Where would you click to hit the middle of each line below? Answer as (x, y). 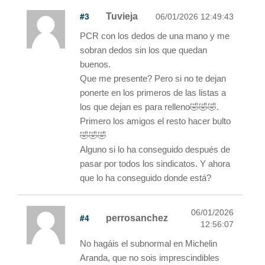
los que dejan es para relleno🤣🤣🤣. (149, 106)
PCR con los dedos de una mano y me (155, 35)
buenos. (95, 64)
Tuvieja (122, 16)
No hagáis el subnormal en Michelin (148, 243)
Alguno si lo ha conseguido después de (155, 149)
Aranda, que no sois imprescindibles (150, 257)
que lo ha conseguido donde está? (146, 177)
